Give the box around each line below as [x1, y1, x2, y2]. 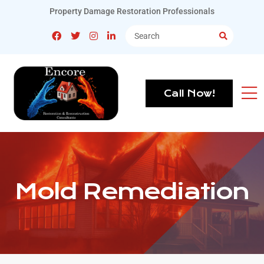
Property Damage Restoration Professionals [49, 6, 214, 16]
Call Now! [163, 87, 214, 99]
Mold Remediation [15, 178, 249, 206]
